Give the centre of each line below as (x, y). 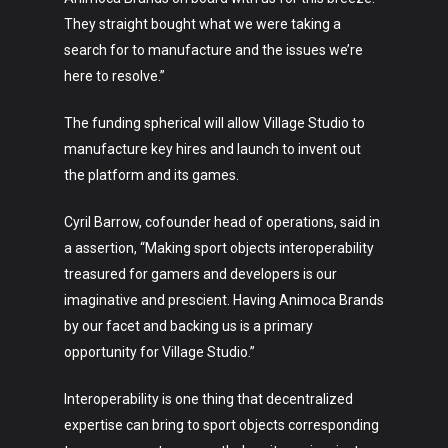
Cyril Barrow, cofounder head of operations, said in (222, 222)
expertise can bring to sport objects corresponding (221, 425)
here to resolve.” (114, 76)
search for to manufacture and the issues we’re (213, 50)
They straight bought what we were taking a (202, 24)
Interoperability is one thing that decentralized (208, 399)
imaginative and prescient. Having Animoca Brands (224, 300)
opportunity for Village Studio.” (159, 352)
